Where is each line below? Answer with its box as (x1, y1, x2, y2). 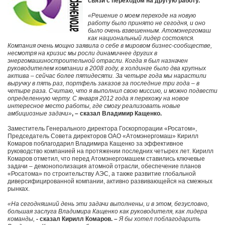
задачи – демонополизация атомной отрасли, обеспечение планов (8, 163, 201, 170)
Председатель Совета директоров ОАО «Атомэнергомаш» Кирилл (8, 133, 198, 140)
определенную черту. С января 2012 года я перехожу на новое (8, 95, 189, 102)
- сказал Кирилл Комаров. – (35, 215, 119, 223)
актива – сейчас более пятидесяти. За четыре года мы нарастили (8, 72, 206, 80)
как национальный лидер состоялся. (88, 35, 194, 42)
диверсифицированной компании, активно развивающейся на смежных (8, 178, 212, 185)
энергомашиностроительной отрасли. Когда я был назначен (8, 57, 188, 65)
